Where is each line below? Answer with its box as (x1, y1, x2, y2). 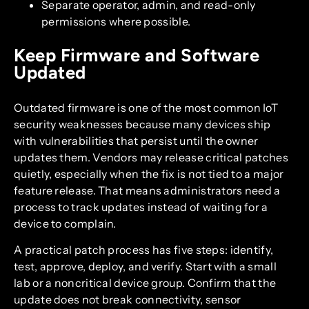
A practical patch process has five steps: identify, (14, 243, 274, 257)
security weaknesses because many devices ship (14, 117, 271, 131)
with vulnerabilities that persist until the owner (14, 133, 259, 148)
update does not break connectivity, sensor (14, 292, 241, 307)
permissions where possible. (41, 14, 191, 28)
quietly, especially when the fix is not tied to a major (14, 166, 284, 181)
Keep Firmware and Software (14, 44, 259, 66)
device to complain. (14, 216, 117, 230)
